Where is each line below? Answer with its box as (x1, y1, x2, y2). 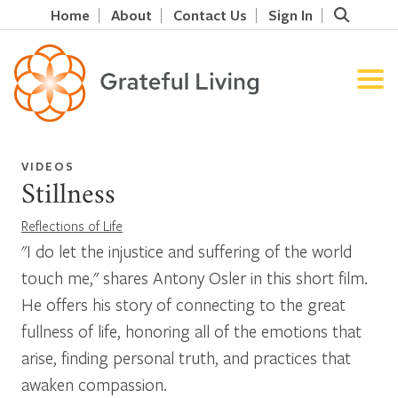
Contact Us (172, 4, 247, 25)
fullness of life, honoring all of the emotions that (21, 319, 362, 342)
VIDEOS (21, 157, 75, 174)
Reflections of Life (21, 216, 123, 235)
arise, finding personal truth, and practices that (21, 346, 351, 369)
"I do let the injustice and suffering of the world (21, 239, 352, 262)
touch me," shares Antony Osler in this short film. (21, 266, 368, 289)
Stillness (21, 184, 115, 210)
